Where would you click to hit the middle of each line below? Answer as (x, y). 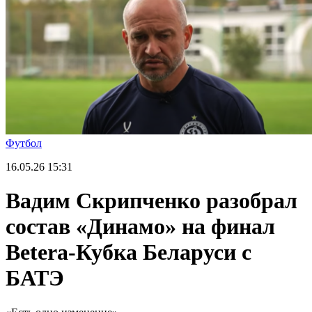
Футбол (24, 143)
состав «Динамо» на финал (140, 227)
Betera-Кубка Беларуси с (128, 252)
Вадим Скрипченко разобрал (151, 201)
